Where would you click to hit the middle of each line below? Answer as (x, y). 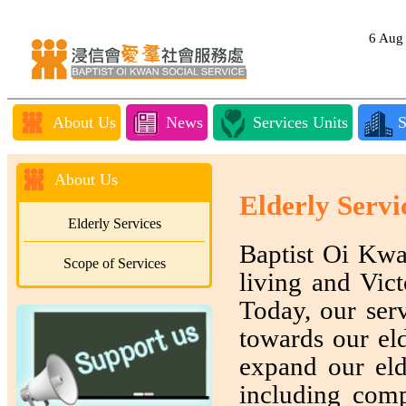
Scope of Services (114, 263)
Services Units (300, 122)
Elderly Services (114, 223)
